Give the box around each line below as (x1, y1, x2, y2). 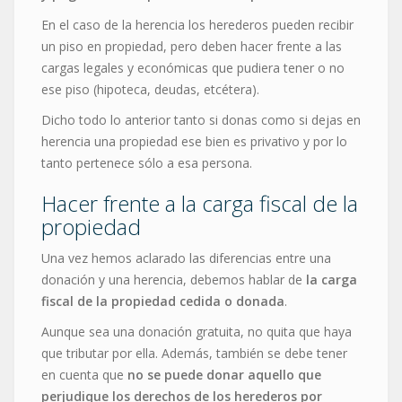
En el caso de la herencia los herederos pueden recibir (41, 16, 354, 34)
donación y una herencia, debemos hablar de (41, 271, 306, 289)
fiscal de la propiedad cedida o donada (41, 293, 284, 310)
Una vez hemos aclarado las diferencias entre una (41, 249, 331, 267)
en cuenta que (41, 366, 127, 384)
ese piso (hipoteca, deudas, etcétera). (41, 81, 259, 99)
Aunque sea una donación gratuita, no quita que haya (41, 323, 352, 341)
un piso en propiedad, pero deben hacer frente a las (41, 38, 342, 56)
